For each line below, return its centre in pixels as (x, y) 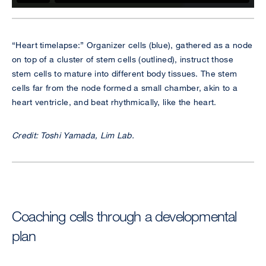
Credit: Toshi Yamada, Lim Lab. (73, 135)
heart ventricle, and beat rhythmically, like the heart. (114, 102)
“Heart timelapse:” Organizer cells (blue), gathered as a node (132, 45)
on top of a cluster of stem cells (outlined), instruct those (123, 59)
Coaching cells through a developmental (124, 216)
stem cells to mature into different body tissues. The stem (125, 74)
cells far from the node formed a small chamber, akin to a (125, 88)
